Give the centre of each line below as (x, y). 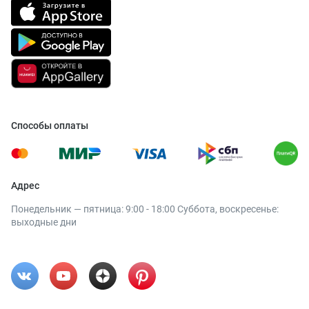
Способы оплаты (50, 126)
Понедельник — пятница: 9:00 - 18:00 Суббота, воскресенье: (145, 209)
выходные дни (44, 222)
